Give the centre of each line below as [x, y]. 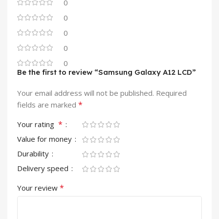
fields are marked [48, 104]
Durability [34, 153]
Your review [38, 187]
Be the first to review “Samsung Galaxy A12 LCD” [107, 72]
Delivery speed [44, 168]
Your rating [38, 124]
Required [171, 93]
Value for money [45, 139]
